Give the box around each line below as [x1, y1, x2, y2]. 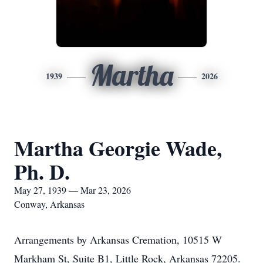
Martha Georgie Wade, [14, 133, 222, 163]
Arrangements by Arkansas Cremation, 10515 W [14, 232, 222, 247]
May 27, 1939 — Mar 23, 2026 [14, 184, 131, 196]
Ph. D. [14, 156, 70, 187]
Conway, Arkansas [14, 198, 85, 210]
